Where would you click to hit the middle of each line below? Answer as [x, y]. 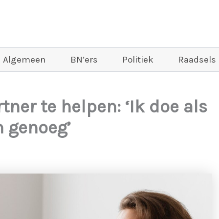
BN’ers [84, 60]
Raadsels [197, 60]
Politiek [138, 60]
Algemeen [24, 60]
